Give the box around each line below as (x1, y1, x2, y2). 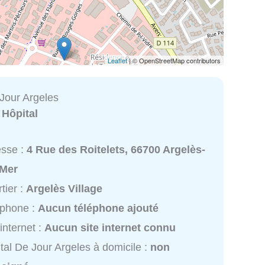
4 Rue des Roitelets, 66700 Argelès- (27, 144, 206, 156)
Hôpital (2, 107, 38, 119)
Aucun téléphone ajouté (38, 202, 159, 215)
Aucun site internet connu (44, 222, 176, 234)
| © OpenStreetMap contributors (127, 55, 221, 65)
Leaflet (108, 55, 127, 65)
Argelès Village (26, 183, 103, 195)
